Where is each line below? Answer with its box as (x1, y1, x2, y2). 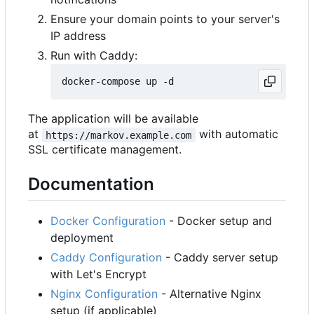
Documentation (28, 174, 154, 195)
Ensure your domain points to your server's (50, 12, 280, 27)
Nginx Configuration (50, 286, 158, 301)
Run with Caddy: (50, 48, 137, 63)
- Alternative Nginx (158, 286, 261, 301)
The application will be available (28, 111, 198, 126)
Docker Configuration (50, 213, 165, 228)
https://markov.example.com (46, 129, 192, 141)
